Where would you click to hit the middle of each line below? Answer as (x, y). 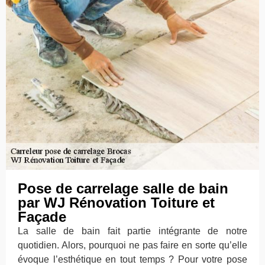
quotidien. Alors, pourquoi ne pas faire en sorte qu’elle (132, 245)
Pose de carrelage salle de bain (123, 188)
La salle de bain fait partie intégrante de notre (132, 231)
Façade (42, 216)
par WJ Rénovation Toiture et (116, 202)
